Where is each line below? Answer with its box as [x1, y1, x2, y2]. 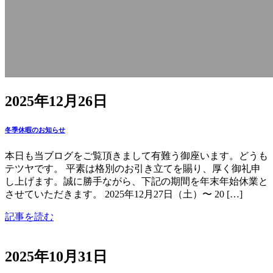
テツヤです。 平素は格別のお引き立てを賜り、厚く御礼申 [5, 163, 261, 174]
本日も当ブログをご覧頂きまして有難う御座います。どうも [5, 151, 268, 161]
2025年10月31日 [5, 249, 107, 265]
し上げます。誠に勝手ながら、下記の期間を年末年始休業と [5, 176, 268, 187]
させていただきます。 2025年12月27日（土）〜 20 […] [5, 189, 243, 200]
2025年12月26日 [5, 93, 107, 110]
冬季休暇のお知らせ [5, 126, 65, 134]
